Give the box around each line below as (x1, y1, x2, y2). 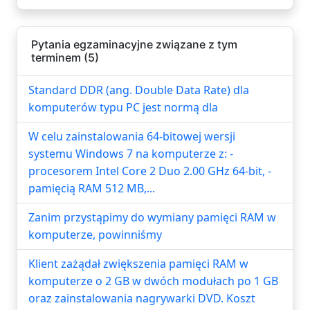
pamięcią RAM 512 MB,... (28, 180, 155, 196)
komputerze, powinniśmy (28, 226, 162, 242)
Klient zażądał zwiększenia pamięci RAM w (28, 255, 248, 271)
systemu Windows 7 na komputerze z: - (28, 145, 233, 161)
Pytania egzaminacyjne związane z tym (31, 37, 237, 51)
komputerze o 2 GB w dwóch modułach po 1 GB (28, 273, 278, 289)
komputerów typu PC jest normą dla (28, 99, 218, 115)
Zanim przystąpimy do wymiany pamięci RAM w (28, 209, 276, 225)
